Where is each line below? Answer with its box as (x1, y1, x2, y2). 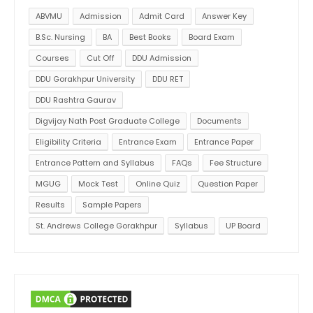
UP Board (226, 219, 261, 231)
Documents (197, 115, 242, 126)
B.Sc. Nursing (36, 31, 85, 43)
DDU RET (152, 73, 183, 85)
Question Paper (198, 177, 258, 189)
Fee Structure (210, 156, 261, 168)
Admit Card (139, 10, 184, 22)
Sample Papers (82, 198, 142, 210)
